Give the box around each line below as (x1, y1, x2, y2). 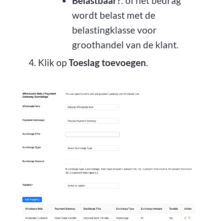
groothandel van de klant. (72, 39, 179, 51)
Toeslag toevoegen (68, 57, 146, 69)
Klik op (37, 57, 69, 69)
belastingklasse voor (72, 24, 157, 36)
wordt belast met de (72, 9, 155, 21)
